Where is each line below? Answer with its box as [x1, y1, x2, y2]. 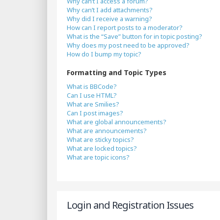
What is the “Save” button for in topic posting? [67, 32, 202, 41]
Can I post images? [67, 109, 123, 117]
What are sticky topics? [67, 135, 134, 144]
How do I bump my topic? [67, 50, 141, 58]
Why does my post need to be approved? [67, 41, 190, 50]
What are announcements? [67, 126, 147, 135]
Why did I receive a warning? [67, 14, 152, 23]
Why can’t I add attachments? [67, 5, 153, 14]
